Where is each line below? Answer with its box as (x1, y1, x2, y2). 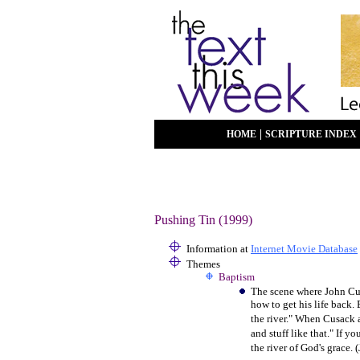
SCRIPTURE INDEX (265, 129, 357, 140)
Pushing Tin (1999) (154, 213, 252, 227)
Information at (186, 243, 251, 255)
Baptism (219, 271, 255, 283)
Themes (186, 258, 220, 270)
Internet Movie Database (251, 243, 358, 255)
